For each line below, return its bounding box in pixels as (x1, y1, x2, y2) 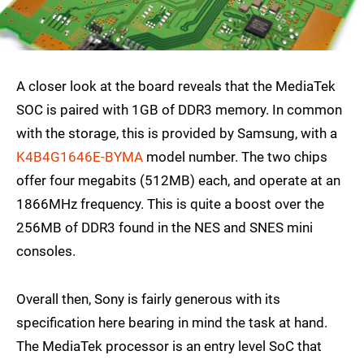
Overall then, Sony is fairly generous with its (16, 291, 280, 308)
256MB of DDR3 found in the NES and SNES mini (16, 219, 313, 236)
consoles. (16, 243, 76, 260)
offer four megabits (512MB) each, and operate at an (16, 172, 340, 189)
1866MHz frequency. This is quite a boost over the (16, 196, 324, 213)
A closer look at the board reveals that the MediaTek (16, 78, 336, 95)
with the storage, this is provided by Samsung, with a (16, 125, 337, 142)
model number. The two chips (143, 149, 327, 166)
